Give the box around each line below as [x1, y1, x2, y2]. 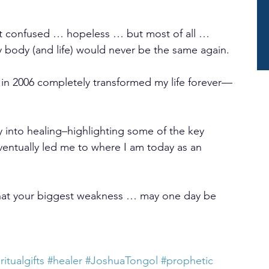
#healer [47, 254, 82, 267]
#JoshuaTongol [85, 254, 158, 267]
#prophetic [161, 254, 213, 267]
